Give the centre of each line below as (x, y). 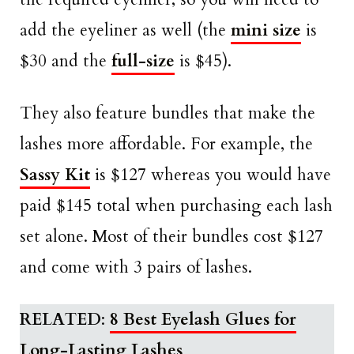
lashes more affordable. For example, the (166, 145)
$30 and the (66, 61)
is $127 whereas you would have (211, 175)
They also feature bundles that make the (168, 114)
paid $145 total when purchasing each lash (176, 206)
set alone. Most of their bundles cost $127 (171, 237)
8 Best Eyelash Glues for (203, 320)
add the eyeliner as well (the (125, 30)
